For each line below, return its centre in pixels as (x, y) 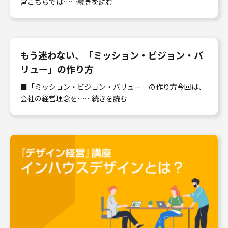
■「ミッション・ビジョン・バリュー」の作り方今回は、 (113, 87)
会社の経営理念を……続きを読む (74, 98)
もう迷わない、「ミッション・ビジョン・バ (112, 55)
